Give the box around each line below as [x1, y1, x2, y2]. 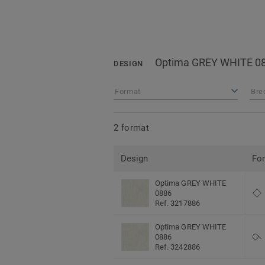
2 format [114, 122, 150, 133]
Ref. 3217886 [155, 199, 200, 208]
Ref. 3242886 [155, 243, 200, 252]
